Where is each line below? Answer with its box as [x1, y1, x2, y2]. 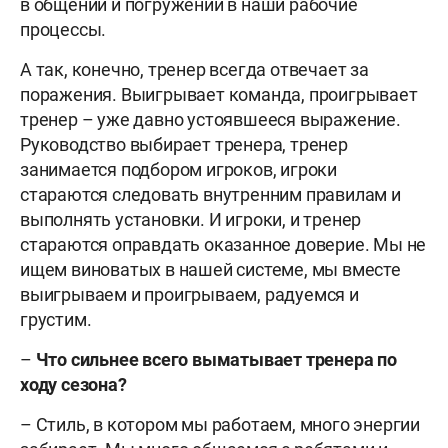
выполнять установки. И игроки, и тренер [20, 209, 362, 231]
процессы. [20, 19, 107, 41]
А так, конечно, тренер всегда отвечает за [20, 59, 369, 81]
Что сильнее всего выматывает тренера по [35, 349, 397, 371]
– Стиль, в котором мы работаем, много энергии [20, 414, 420, 436]
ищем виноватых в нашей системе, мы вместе [20, 259, 401, 281]
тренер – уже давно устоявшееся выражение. [20, 109, 401, 131]
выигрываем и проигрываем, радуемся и [20, 284, 359, 306]
